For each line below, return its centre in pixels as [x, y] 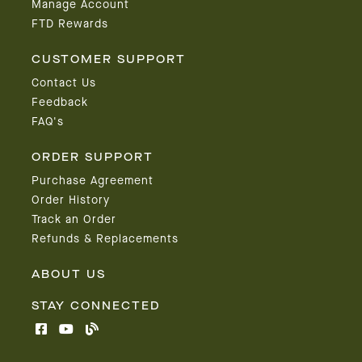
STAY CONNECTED [95, 306]
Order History [70, 200]
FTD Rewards [69, 24]
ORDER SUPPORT [92, 158]
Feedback [59, 103]
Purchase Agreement [92, 181]
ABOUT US [68, 275]
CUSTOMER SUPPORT [108, 60]
